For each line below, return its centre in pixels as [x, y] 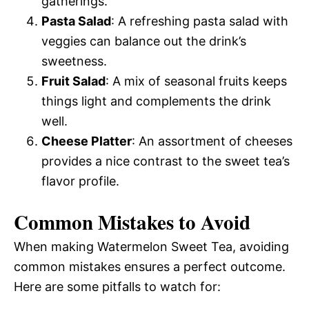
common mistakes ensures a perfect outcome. [150, 266]
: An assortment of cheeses [212, 141]
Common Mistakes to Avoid [132, 222]
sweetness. [74, 61]
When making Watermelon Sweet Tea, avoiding [151, 246]
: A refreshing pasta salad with [200, 21]
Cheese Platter [87, 141]
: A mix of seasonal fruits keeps [196, 81]
